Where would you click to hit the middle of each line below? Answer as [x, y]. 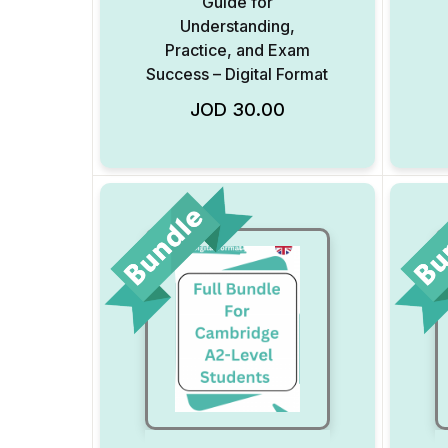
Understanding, [237, 26]
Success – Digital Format [237, 74]
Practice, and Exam [237, 50]
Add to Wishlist [373, 103]
